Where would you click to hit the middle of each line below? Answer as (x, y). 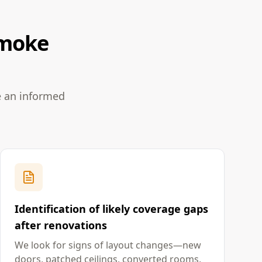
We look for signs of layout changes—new (108, 245)
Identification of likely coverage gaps (111, 209)
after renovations (61, 225)
